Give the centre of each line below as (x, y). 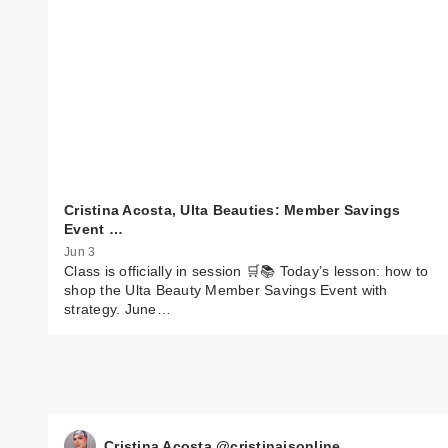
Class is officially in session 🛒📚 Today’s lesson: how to (246, 271)
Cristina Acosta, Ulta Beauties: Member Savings (232, 209)
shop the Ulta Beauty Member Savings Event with (226, 290)
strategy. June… (117, 309)
